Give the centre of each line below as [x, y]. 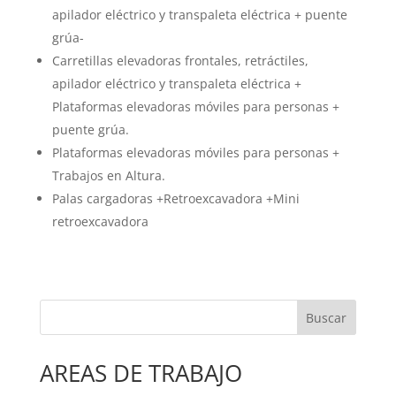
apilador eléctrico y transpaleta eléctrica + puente [199, 15]
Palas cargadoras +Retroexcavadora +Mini [175, 199]
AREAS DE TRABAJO [141, 373]
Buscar [327, 318]
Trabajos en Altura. [108, 176]
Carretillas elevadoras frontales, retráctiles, [180, 61]
